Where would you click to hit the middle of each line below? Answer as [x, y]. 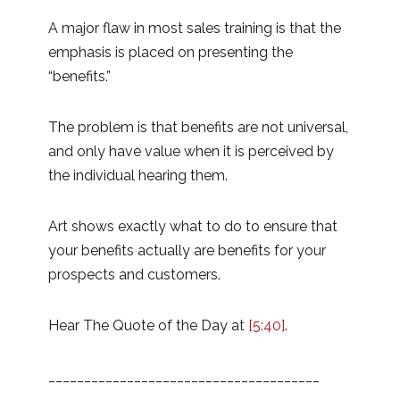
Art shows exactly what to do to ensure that [193, 226]
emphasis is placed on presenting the [171, 52]
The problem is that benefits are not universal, [198, 127]
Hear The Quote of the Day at [148, 325]
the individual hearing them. [138, 175]
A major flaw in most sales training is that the [195, 28]
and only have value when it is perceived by [191, 151]
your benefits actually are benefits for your [187, 250]
